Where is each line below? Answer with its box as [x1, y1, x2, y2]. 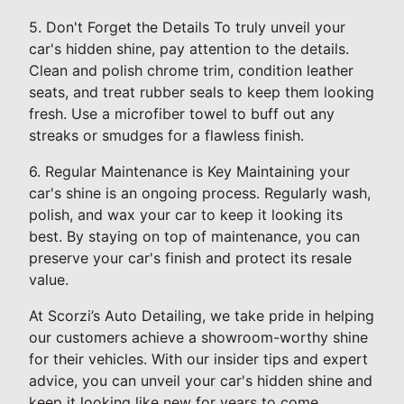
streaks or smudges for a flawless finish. [29, 126, 304, 145]
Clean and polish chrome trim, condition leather [29, 61, 353, 80]
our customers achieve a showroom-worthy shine [29, 328, 368, 347]
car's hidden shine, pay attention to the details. [29, 40, 349, 59]
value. [29, 271, 69, 289]
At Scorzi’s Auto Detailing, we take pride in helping [29, 307, 374, 326]
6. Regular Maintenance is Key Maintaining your [29, 162, 350, 181]
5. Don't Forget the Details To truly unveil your [29, 18, 345, 37]
